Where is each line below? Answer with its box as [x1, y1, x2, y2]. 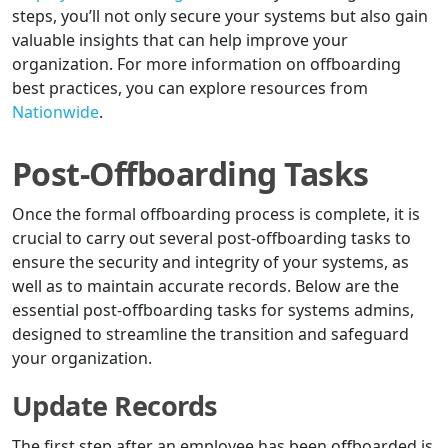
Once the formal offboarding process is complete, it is [12, 203, 420, 226]
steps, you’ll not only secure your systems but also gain [12, 5, 428, 28]
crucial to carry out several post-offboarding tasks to [12, 227, 411, 250]
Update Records [12, 387, 218, 425]
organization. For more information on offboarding [12, 53, 401, 76]
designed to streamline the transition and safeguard [12, 323, 409, 346]
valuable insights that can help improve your [12, 29, 348, 52]
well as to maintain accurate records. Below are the [12, 275, 399, 298]
